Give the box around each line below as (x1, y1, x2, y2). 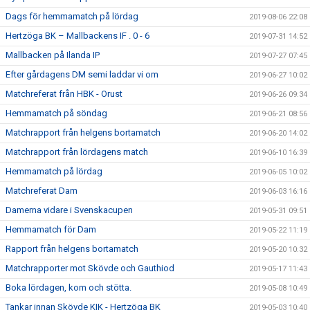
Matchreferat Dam (6, 185, 77, 197)
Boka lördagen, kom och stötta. (6, 282, 131, 293)
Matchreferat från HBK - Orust (6, 89, 122, 100)
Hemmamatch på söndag (6, 108, 107, 119)
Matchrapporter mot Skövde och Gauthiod (6, 263, 174, 274)
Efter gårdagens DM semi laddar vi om (6, 69, 158, 80)
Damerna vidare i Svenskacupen (6, 205, 133, 216)
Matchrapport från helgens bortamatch (6, 127, 161, 138)
